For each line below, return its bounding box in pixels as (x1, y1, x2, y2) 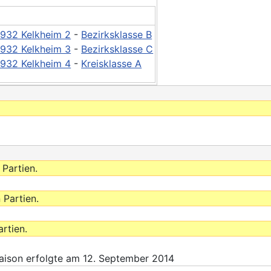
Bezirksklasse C (81, 43, 154, 56)
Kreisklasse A (81, 57, 142, 70)
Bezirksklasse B (81, 28, 152, 41)
